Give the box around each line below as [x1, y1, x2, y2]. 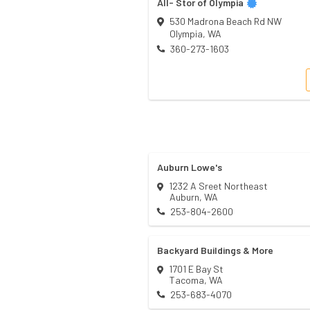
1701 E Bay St [169, 263, 224, 275]
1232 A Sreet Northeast [169, 180, 268, 192]
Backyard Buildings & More [157, 244, 273, 257]
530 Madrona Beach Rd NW [169, 15, 282, 28]
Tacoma [170, 274, 204, 286]
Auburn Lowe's [157, 161, 222, 174]
